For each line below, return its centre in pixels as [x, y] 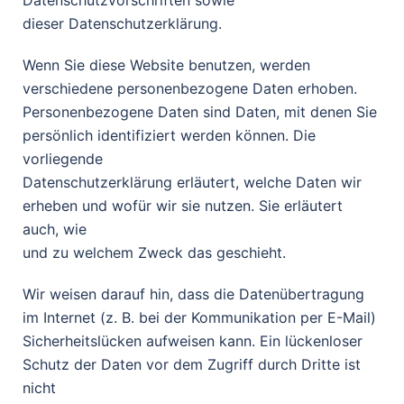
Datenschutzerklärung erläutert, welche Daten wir [192, 182]
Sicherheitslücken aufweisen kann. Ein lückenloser [193, 341]
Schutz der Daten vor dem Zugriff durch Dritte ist [192, 364]
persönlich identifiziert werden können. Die [169, 135]
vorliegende [63, 159]
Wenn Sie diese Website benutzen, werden [166, 65]
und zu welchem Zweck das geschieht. [154, 252]
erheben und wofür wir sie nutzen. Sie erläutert [183, 206]
